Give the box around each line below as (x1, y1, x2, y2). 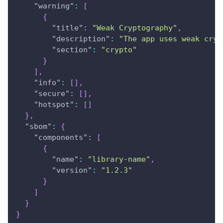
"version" (52, 165, 92, 175)
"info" (34, 78, 61, 87)
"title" (52, 23, 83, 32)
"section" (52, 45, 92, 54)
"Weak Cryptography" (92, 23, 177, 32)
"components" (34, 132, 88, 142)
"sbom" (25, 121, 52, 131)
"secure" (34, 89, 70, 98)
